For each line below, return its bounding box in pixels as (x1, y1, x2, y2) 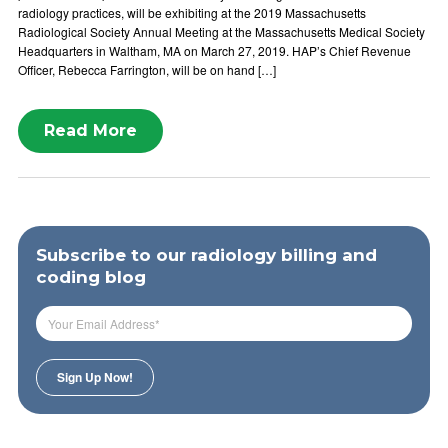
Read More (44, 121, 137, 140)
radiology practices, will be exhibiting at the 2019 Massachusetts (18, 4, 366, 21)
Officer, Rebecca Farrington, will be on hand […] (18, 61, 276, 78)
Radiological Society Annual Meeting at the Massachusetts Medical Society (18, 23, 425, 40)
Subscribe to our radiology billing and (36, 245, 377, 265)
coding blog (36, 267, 146, 287)
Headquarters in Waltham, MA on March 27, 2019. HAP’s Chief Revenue (18, 42, 411, 59)
